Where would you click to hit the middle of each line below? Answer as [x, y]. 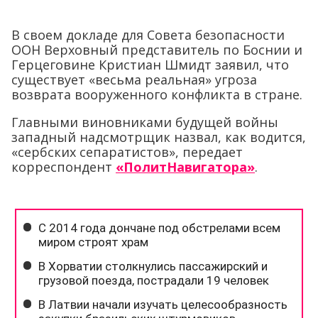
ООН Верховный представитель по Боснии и [157, 50]
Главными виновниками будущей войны [145, 122]
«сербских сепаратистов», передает [127, 152]
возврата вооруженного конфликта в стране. [157, 94]
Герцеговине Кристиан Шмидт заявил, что [150, 65]
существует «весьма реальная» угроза [134, 79]
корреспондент [64, 167]
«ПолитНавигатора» [185, 167]
